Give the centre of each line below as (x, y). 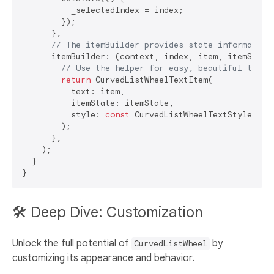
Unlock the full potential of (72, 243)
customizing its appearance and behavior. (103, 258)
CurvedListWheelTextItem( (152, 80)
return (76, 80)
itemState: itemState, (98, 103)
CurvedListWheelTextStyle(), (198, 114)
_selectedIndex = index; (103, 10)
